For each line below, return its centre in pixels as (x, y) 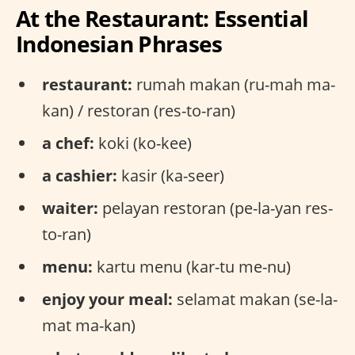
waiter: (70, 208)
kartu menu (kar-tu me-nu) (192, 266)
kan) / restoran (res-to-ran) (139, 110)
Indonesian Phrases (119, 43)
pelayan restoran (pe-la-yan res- (216, 208)
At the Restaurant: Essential (162, 18)
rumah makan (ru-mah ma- (234, 84)
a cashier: (80, 175)
